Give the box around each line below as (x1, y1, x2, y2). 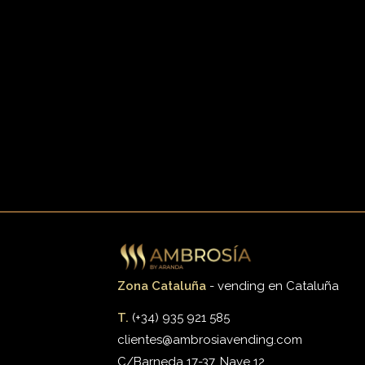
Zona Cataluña (117, 278, 207, 293)
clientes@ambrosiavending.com (117, 332, 303, 347)
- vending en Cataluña (206, 278, 340, 293)
